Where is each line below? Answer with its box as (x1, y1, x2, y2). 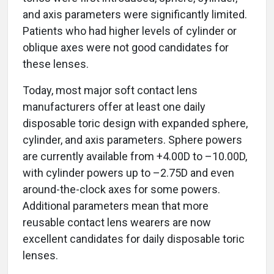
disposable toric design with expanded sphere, (23, 117, 248, 130)
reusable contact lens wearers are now (23, 216, 211, 229)
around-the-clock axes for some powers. (23, 183, 220, 196)
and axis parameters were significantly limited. (23, 8, 247, 21)
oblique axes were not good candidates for (23, 41, 229, 54)
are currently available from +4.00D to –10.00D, (23, 150, 247, 163)
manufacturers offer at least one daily (23, 100, 206, 114)
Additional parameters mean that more (23, 199, 209, 213)
